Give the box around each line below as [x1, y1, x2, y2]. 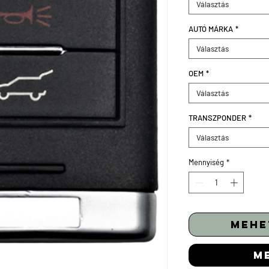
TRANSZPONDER [189, 113, 246, 122]
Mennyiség [189, 157, 224, 167]
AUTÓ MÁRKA [189, 24, 233, 34]
